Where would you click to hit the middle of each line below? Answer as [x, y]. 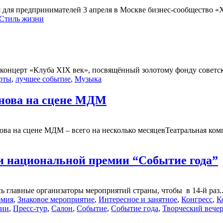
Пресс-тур [30, 208]
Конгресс [197, 199]
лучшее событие [43, 79]
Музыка [88, 79]
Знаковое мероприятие [56, 199]
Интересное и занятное [138, 199]
